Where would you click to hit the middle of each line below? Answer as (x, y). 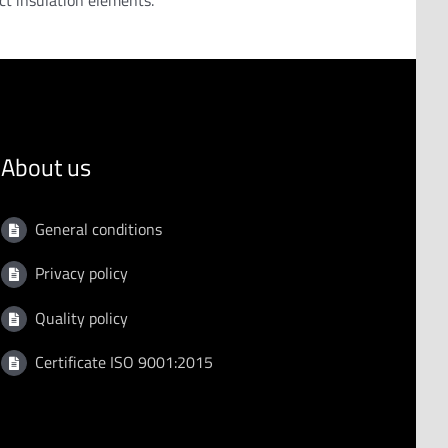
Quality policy (81, 317)
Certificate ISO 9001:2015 (123, 361)
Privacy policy (81, 273)
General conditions (98, 228)
